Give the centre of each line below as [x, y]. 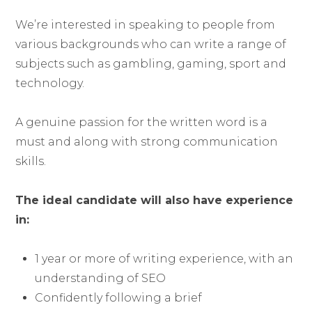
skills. [31, 161]
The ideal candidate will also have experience [155, 200]
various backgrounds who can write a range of [151, 44]
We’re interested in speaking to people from [146, 25]
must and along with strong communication [147, 142]
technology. [50, 83]
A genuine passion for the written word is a [142, 122]
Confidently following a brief [119, 298]
